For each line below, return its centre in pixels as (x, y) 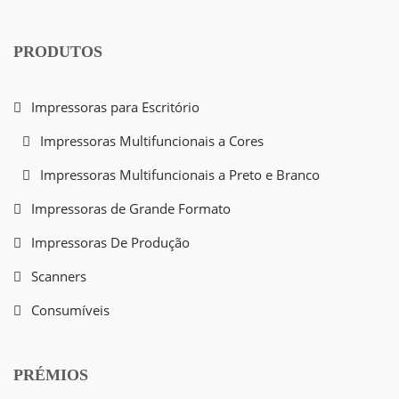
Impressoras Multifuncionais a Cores (152, 141)
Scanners (59, 277)
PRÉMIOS (51, 375)
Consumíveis (70, 310)
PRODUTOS (58, 52)
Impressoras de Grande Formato (131, 209)
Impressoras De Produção (110, 243)
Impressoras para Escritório (115, 107)
